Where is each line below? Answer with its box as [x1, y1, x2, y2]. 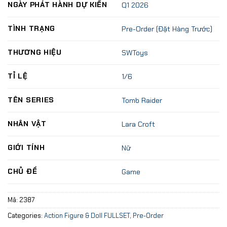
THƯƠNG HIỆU [8, 47, 62, 57]
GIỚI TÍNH [8, 142, 45, 152]
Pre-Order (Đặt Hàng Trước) [122, 24, 213, 33]
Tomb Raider [122, 95, 163, 105]
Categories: [8, 211, 44, 220]
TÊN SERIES [8, 95, 55, 104]
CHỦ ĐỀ [8, 166, 37, 176]
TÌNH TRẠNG [8, 23, 56, 33]
